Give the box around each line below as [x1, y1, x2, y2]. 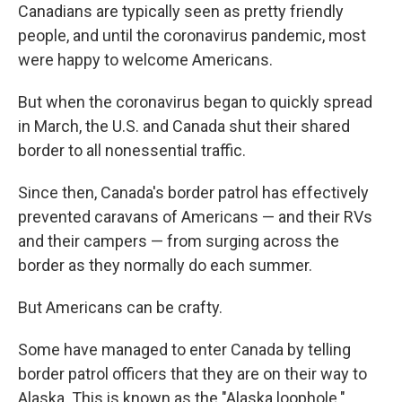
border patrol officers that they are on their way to [18, 364, 367, 383]
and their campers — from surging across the [18, 232, 339, 250]
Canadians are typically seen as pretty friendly [18, 2, 344, 21]
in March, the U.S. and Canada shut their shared [18, 117, 350, 135]
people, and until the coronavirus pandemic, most [18, 26, 366, 45]
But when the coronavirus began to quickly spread [18, 92, 372, 111]
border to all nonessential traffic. [18, 141, 246, 160]
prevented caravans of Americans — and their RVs [18, 207, 372, 226]
